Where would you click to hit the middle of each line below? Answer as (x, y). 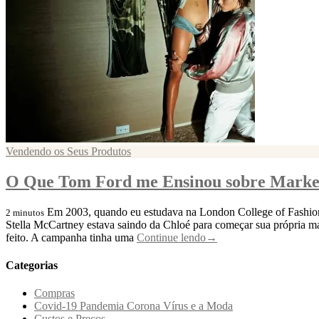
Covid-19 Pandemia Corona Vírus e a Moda (134, 306)
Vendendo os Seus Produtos (68, 151)
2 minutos (25, 212)
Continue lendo (171, 237)
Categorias (32, 265)
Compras (54, 293)
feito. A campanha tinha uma (71, 237)
